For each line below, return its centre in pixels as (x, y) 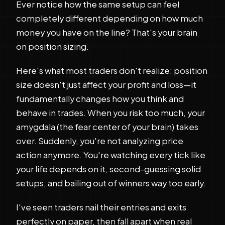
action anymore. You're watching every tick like (111, 155)
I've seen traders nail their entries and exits (101, 207)
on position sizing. (52, 46)
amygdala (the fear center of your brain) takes (107, 127)
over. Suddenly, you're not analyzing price (100, 141)
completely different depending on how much (109, 18)
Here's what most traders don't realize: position (112, 71)
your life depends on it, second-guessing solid (108, 169)
